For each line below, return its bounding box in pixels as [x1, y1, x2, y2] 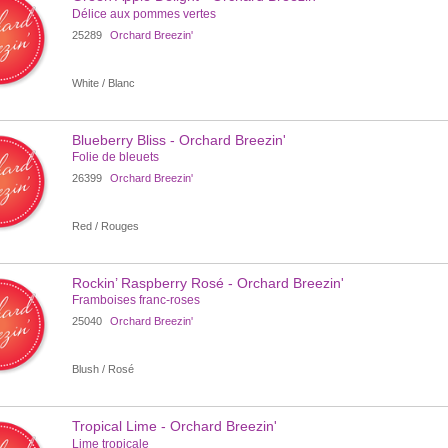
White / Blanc [71, 76, 135, 89]
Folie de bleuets [71, 150, 159, 165]
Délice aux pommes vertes [71, 6, 216, 21]
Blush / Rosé [71, 363, 134, 376]
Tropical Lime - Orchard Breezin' [71, 418, 277, 435]
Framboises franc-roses [71, 293, 200, 308]
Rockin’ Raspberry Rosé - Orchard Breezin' [71, 274, 344, 291]
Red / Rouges [71, 220, 139, 233]
